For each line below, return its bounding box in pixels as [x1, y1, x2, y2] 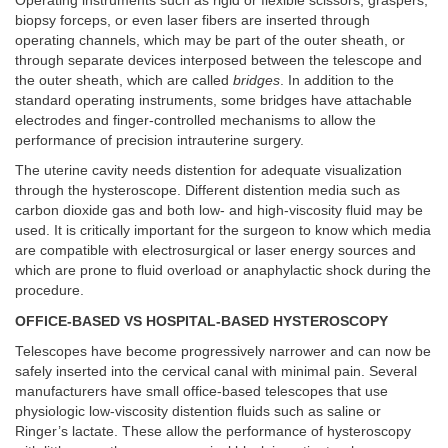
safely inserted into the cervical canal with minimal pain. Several [15, 364, 417, 380]
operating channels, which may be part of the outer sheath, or [15, 32, 405, 48]
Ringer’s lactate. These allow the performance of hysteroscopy [15, 424, 411, 440]
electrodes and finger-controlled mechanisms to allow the [15, 112, 376, 128]
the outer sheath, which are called [15, 72, 233, 88]
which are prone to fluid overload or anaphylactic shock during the [15, 263, 431, 279]
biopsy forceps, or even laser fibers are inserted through [15, 12, 370, 28]
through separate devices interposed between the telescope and [15, 52, 422, 68]
